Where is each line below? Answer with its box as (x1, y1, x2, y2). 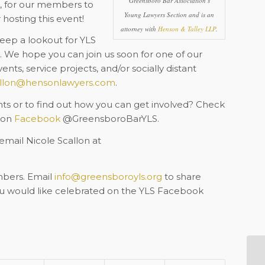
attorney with (121, 24, 158, 33)
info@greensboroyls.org (54, 170, 162, 182)
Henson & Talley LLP (158, 24, 216, 33)
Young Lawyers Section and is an (124, 10, 214, 19)
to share (161, 170, 201, 182)
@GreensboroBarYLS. (60, 113, 159, 124)
